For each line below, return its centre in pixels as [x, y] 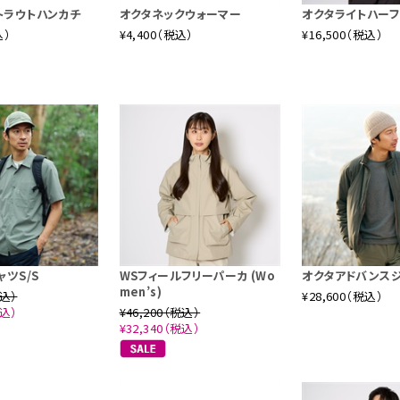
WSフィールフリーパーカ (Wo [197, 275]
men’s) [141, 291]
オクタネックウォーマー [180, 13]
